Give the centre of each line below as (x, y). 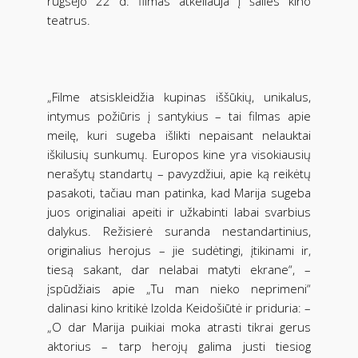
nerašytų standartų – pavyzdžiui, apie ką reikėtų (179, 174)
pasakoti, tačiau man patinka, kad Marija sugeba (179, 193)
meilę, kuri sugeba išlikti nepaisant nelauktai (179, 135)
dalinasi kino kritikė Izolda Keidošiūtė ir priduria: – (179, 308)
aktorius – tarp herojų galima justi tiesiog (179, 346)
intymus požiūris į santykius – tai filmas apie (179, 116)
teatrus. (69, 20)
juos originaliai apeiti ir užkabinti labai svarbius (179, 212)
